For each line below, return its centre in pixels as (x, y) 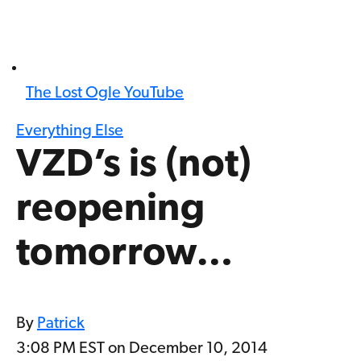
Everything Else (70, 132)
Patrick (61, 324)
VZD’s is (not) (134, 166)
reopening (110, 211)
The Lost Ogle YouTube (105, 94)
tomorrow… (125, 255)
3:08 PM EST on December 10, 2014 (142, 349)
